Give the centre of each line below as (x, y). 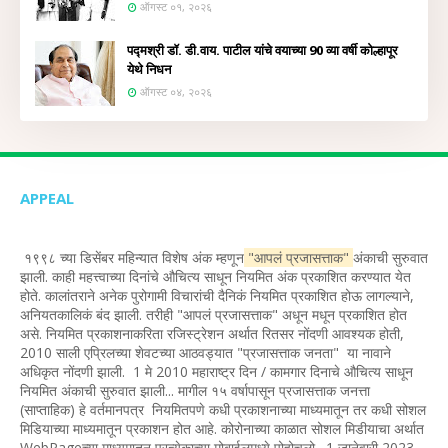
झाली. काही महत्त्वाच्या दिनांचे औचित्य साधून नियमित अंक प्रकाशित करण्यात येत (215, 276)
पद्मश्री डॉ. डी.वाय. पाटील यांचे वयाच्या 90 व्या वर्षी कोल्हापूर (262, 50)
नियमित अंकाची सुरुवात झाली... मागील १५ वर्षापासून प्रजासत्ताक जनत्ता (195, 390)
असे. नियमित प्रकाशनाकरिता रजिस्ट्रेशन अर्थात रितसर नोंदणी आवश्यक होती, (214, 333)
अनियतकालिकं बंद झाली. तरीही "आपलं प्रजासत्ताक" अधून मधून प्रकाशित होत (213, 314)
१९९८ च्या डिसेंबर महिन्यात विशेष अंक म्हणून (132, 257)
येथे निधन (149, 69)
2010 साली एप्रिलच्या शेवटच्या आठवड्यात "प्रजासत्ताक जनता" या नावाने (207, 352)
